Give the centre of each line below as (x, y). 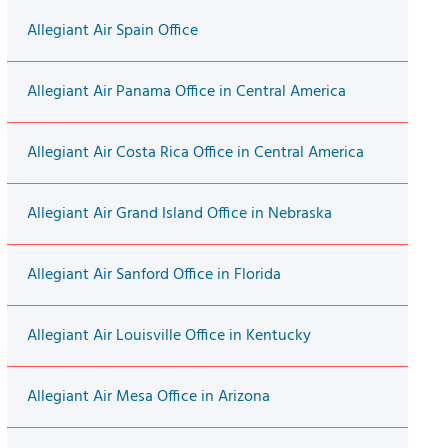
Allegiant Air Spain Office (112, 31)
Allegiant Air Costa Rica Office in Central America (195, 153)
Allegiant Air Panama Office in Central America (186, 92)
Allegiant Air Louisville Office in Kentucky (168, 336)
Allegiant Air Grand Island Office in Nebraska (179, 214)
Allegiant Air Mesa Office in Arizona (148, 397)
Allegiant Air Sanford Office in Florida (153, 275)
